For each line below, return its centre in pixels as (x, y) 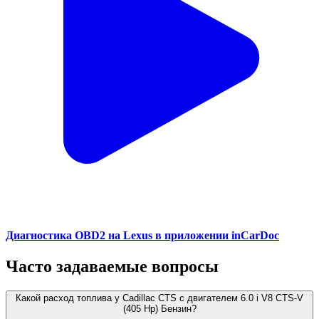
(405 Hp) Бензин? (159, 309)
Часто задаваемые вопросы (112, 267)
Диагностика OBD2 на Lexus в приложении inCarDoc (142, 236)
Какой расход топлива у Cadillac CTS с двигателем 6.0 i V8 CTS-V (159, 298)
